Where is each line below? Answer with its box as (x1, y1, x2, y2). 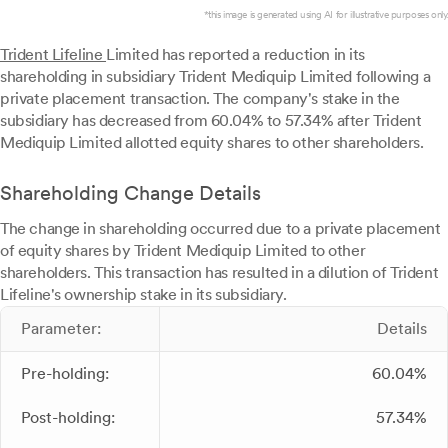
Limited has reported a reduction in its (106, 45, 366, 64)
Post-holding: (21, 408, 115, 427)
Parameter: (21, 319, 101, 338)
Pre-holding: (21, 364, 109, 383)
